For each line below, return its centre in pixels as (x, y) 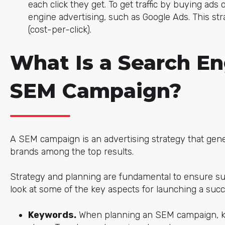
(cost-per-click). (60, 30)
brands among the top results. (72, 152)
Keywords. (52, 215)
